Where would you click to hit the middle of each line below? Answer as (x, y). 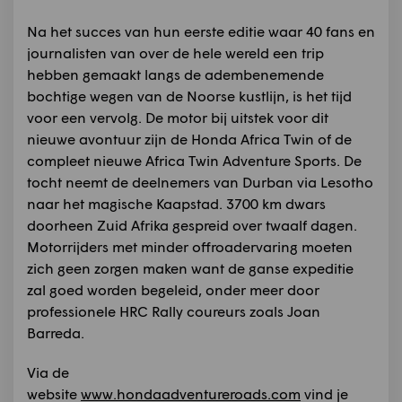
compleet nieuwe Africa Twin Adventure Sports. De (194, 161)
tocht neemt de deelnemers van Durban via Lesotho (200, 182)
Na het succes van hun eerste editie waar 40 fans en (201, 31)
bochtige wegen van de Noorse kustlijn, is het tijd (189, 96)
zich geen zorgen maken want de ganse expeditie (190, 268)
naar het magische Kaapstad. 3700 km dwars (176, 204)
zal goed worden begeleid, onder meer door (173, 290)
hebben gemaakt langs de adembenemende (175, 74)
